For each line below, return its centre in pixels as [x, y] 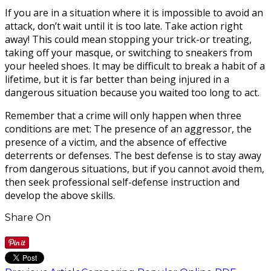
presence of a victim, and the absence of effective [116, 142]
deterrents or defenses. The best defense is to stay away [133, 156]
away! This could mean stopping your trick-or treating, [128, 40]
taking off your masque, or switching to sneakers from [129, 53]
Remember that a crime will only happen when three [123, 116]
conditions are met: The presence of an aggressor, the [128, 129]
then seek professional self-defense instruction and [122, 182]
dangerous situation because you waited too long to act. [132, 93]
